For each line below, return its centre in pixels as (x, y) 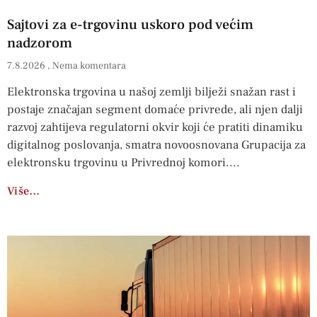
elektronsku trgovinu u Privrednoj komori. (118, 163)
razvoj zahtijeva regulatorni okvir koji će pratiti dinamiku (155, 128)
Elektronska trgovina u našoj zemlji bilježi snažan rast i (151, 92)
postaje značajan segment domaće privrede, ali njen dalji (155, 110)
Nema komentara (89, 66)
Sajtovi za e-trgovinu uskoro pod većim (130, 25)
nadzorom (40, 44)
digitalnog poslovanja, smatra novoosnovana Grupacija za (156, 145)
